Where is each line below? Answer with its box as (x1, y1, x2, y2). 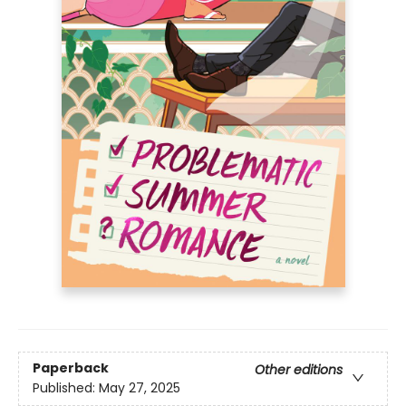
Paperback (33, 358, 109, 377)
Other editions (255, 360, 343, 379)
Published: (33, 378, 99, 397)
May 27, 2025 (99, 378, 180, 397)
